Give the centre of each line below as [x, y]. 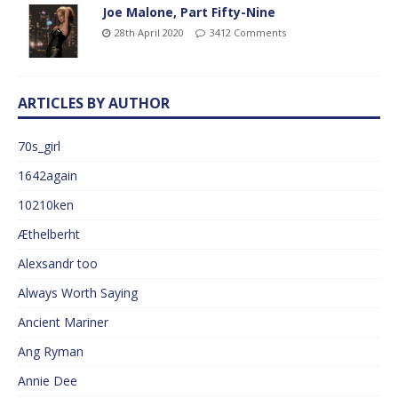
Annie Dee [48, 380]
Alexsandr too [58, 263]
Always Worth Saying [78, 292]
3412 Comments [248, 32]
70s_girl [39, 146]
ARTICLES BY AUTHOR [94, 103]
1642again [48, 175]
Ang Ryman [51, 351]
